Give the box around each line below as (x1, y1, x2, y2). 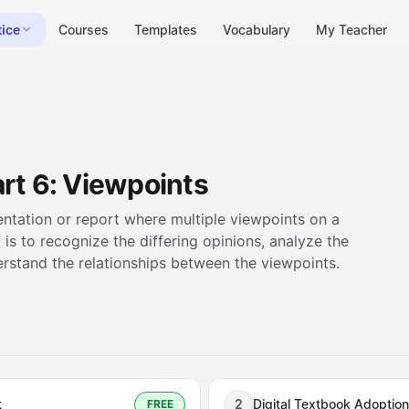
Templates (133, 21, 197, 37)
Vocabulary (222, 21, 290, 37)
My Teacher (315, 21, 387, 37)
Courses (58, 21, 109, 37)
